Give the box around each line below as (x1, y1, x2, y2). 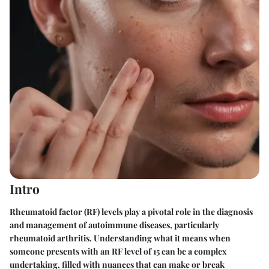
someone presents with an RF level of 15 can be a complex (10, 245, 227, 257)
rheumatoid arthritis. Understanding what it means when (10, 232, 231, 244)
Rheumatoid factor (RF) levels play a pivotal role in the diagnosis (10, 205, 253, 217)
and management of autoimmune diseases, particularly (10, 219, 219, 231)
